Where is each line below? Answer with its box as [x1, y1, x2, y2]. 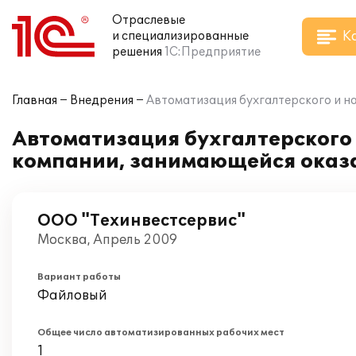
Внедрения [70, 94, 133, 107]
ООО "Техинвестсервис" [37, 211, 246, 230]
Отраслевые [112, 14, 185, 27]
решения [112, 45, 162, 59]
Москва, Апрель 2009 [37, 232, 177, 248]
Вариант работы [37, 272, 121, 282]
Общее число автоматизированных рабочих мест [37, 327, 284, 338]
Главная [12, 94, 57, 107]
